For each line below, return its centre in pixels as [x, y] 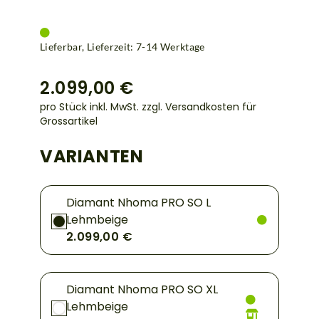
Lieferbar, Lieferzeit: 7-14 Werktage [122, 46]
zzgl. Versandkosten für [199, 106]
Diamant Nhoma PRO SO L [138, 202]
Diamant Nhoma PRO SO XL [142, 289]
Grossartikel [69, 121]
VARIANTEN [92, 156]
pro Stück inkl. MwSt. [91, 106]
